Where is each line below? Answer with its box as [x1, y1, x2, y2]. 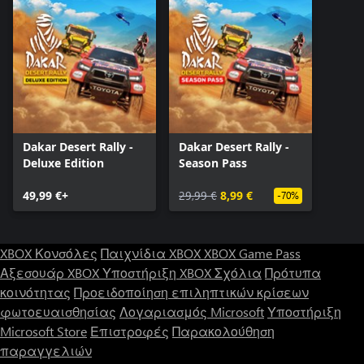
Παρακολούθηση [172, 323, 275, 340]
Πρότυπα [265, 264, 321, 282]
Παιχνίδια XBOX [101, 245, 204, 262]
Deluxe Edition [23, 155, 104, 171]
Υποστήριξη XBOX [102, 264, 214, 282]
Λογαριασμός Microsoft [119, 303, 264, 321]
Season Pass [179, 155, 247, 171]
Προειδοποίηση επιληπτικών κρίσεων [74, 284, 309, 301]
